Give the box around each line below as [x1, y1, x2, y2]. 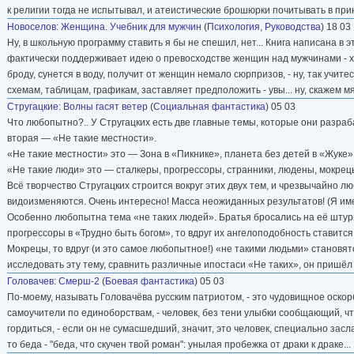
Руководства [265, 21, 321, 32]
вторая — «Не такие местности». [7, 132, 156, 144]
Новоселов [7, 21, 56, 32]
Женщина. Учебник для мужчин [61, 21, 201, 32]
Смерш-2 [58, 275, 100, 287]
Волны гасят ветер [63, 100, 148, 112]
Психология [207, 21, 260, 32]
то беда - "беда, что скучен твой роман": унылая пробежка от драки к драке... [7, 338, 351, 350]
